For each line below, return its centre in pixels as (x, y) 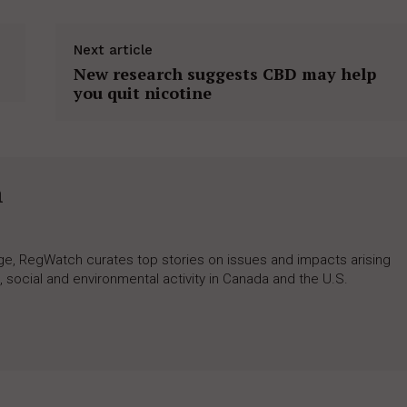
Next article (113, 50)
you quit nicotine (142, 93)
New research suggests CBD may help (224, 74)
